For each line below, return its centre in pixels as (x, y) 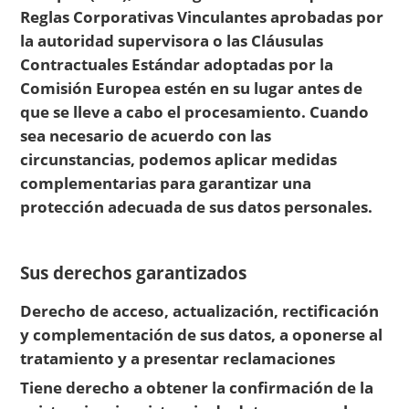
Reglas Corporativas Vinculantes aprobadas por (202, 16)
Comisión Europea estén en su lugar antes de (192, 87)
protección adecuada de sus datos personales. (197, 206)
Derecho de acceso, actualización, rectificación (200, 310)
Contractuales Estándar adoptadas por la (177, 63)
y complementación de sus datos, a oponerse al (202, 334)
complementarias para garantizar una (166, 182)
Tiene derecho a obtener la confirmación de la (197, 388)
